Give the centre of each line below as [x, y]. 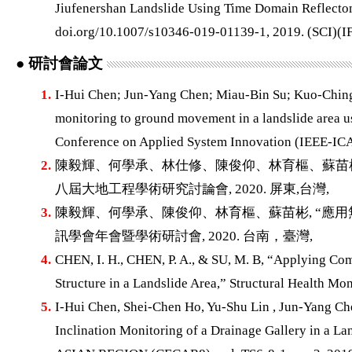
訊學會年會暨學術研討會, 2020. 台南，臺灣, [183, 236]
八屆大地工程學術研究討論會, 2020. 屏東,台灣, [192, 189]
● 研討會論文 [61, 63]
